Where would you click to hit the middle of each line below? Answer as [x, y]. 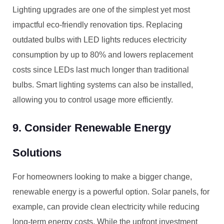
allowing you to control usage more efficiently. [93, 100]
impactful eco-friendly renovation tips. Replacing [97, 25]
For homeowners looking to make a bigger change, [102, 177]
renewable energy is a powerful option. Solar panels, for [111, 192]
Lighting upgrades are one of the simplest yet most [101, 10]
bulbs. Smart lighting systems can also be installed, [103, 85]
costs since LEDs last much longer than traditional [101, 70]
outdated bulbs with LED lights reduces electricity [99, 40]
